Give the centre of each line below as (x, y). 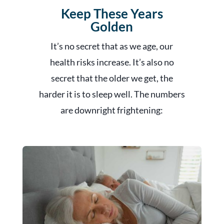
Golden (112, 26)
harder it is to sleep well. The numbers (112, 94)
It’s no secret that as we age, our (112, 46)
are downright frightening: (112, 110)
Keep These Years (112, 13)
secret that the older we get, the (112, 78)
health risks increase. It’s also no (112, 62)
